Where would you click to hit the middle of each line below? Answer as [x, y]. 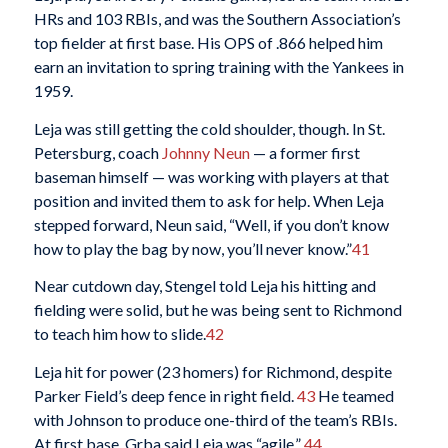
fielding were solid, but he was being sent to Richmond [217, 310]
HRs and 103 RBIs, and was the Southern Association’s [217, 18]
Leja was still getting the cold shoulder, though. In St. [209, 128]
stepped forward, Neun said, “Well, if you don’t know [211, 224]
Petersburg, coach [97, 152]
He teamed [354, 395]
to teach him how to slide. [119, 334]
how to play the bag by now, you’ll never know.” [192, 248]
